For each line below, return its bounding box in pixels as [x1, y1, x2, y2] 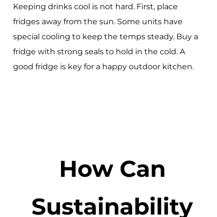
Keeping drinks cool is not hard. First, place [13, 1, 178, 11]
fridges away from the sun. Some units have [13, 16, 183, 26]
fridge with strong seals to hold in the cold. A [13, 46, 185, 56]
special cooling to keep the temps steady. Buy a [13, 31, 198, 41]
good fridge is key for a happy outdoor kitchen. [13, 62, 194, 71]
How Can [59, 155, 166, 183]
